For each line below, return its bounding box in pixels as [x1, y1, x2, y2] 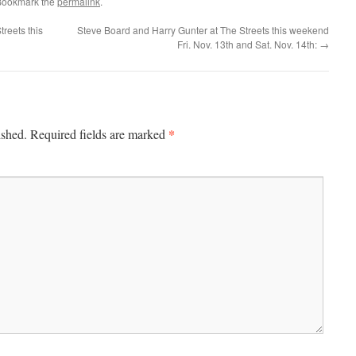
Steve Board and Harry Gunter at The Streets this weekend [77, 23, 329, 37]
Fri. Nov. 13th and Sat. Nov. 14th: [177, 37, 319, 52]
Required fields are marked [30, 126, 168, 143]
